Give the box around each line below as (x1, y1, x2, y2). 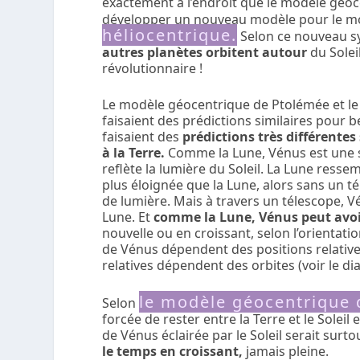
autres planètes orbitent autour (102, 43, 308, 61)
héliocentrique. (102, 23, 238, 46)
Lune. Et (102, 208, 154, 227)
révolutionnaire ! (102, 59, 203, 77)
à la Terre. (102, 144, 166, 162)
